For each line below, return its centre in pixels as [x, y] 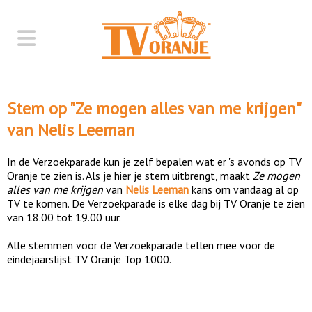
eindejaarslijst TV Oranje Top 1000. [89, 259]
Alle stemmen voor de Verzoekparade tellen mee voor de [141, 245]
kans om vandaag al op [244, 189]
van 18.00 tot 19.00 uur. [64, 217]
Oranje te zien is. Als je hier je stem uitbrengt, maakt [130, 175]
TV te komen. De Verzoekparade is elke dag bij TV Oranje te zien [156, 203]
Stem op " [41, 108]
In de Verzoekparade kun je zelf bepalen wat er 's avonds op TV [154, 161]
